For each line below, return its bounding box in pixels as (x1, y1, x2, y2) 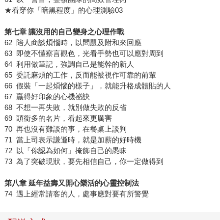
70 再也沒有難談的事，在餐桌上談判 (4, 125, 127, 134)
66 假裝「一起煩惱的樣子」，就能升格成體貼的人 (4, 82, 171, 90)
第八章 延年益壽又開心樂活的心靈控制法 (4, 179, 139, 188)
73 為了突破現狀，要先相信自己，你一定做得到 (4, 157, 164, 166)
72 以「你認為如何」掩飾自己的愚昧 (4, 146, 127, 155)
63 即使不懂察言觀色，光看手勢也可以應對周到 (4, 49, 164, 58)
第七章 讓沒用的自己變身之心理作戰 (4, 27, 124, 36)
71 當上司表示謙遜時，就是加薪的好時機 (4, 136, 141, 144)
